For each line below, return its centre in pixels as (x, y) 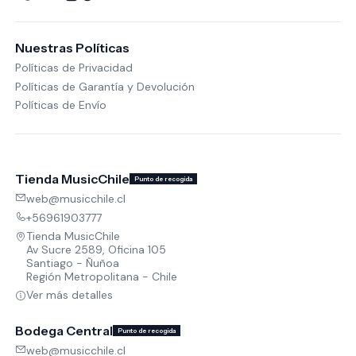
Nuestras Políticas (72, 48)
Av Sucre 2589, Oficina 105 (96, 250)
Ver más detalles (69, 295)
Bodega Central (64, 330)
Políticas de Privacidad (74, 68)
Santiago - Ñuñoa (72, 263)
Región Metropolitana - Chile (101, 277)
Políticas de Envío (60, 104)
